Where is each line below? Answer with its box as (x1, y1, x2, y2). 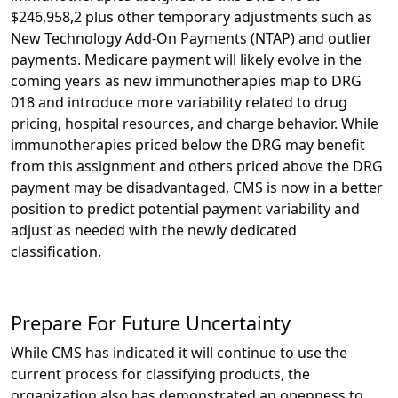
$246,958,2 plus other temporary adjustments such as (11, 7, 372, 28)
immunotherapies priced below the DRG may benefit (11, 135, 365, 155)
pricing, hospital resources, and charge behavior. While (11, 114, 378, 134)
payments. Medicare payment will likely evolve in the (11, 50, 362, 70)
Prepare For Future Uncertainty (11, 310, 291, 337)
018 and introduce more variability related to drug (11, 92, 347, 113)
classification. (11, 242, 101, 262)
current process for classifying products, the (11, 364, 310, 385)
